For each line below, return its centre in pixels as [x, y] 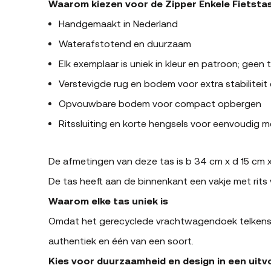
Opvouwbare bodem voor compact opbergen [160, 103]
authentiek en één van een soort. [121, 240]
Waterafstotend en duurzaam [125, 43]
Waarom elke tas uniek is [108, 201]
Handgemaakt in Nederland [118, 23]
